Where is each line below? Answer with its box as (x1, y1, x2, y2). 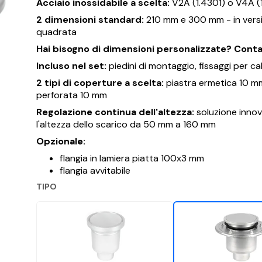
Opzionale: (36, 135, 85, 147)
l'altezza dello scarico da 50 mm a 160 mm (36, 118, 216, 130)
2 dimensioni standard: (36, 13, 144, 26)
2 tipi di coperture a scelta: (36, 76, 164, 89)
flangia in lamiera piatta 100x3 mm (59, 151, 204, 164)
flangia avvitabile (59, 164, 130, 177)
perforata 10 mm (36, 88, 107, 101)
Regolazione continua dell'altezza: (36, 105, 194, 118)
